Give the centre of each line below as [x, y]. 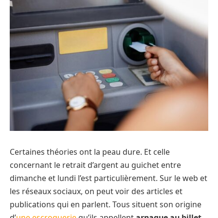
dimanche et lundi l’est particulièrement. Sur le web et [109, 178]
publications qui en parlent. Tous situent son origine [106, 205]
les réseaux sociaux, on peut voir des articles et [96, 191]
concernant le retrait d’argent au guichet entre [95, 165]
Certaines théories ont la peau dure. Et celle [90, 152]
